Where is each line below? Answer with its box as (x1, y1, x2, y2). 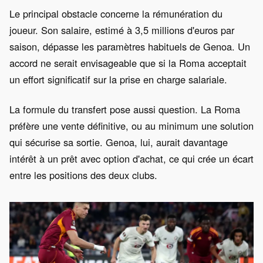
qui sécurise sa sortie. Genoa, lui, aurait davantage (9, 134, 228, 149)
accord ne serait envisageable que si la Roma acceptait (9, 55, 247, 70)
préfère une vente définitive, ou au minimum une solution (9, 118, 254, 133)
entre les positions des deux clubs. (9, 167, 157, 182)
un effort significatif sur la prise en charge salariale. (9, 72, 227, 86)
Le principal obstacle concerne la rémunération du (9, 6, 222, 21)
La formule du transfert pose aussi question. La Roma (9, 102, 240, 116)
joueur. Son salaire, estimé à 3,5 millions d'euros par (9, 22, 234, 37)
